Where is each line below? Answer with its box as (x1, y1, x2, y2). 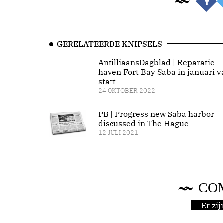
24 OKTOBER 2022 (98, 86, 155, 95)
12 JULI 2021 (98, 128, 138, 137)
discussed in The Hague (98, 118, 189, 128)
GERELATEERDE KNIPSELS (57, 39, 162, 49)
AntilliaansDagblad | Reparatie (98, 57, 215, 67)
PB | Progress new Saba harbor (98, 109, 214, 119)
